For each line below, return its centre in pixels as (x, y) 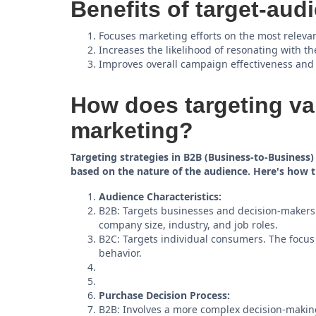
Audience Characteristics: (160, 196)
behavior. (120, 253)
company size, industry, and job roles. (188, 225)
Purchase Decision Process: (164, 295)
